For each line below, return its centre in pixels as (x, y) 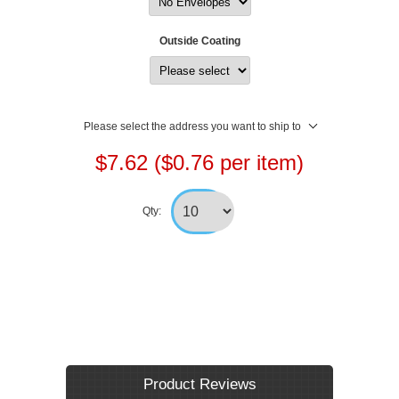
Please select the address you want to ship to (192, 127)
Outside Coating (199, 41)
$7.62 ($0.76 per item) (199, 163)
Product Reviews (199, 385)
